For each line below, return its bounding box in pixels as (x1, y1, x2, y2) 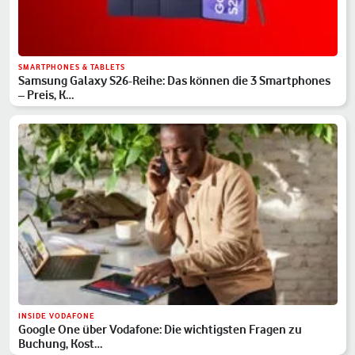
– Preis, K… (18, 86, 74, 102)
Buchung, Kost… (18, 335, 103, 351)
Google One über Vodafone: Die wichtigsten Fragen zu (18, 321, 303, 337)
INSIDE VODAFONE (18, 311, 96, 320)
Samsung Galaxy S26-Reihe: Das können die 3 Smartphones (18, 72, 331, 88)
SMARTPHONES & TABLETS (18, 62, 126, 71)
